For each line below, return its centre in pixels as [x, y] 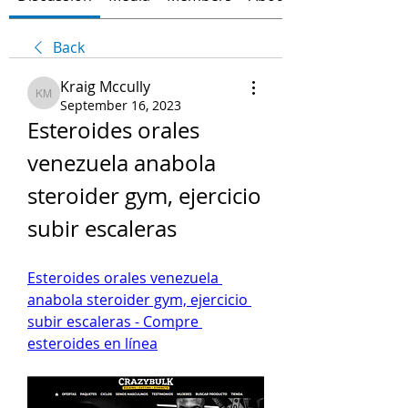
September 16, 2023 [121, 105]
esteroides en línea [92, 343]
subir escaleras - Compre [113, 321]
